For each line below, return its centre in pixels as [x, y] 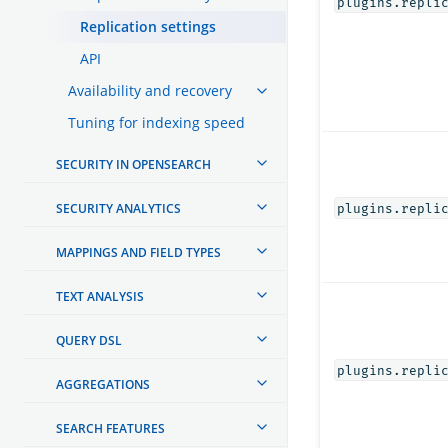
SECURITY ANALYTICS [118, 208]
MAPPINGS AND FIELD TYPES [138, 252]
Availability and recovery [150, 90]
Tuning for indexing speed [156, 122]
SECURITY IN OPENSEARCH [133, 164]
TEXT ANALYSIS [100, 296]
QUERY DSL [89, 340]
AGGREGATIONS [103, 384]
